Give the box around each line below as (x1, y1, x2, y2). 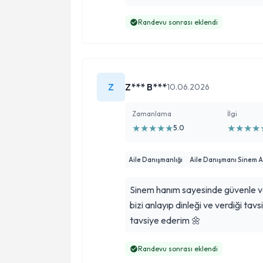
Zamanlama (132, 109, 171, 118)
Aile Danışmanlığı (129, 156, 183, 164)
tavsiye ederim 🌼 (130, 214, 201, 226)
